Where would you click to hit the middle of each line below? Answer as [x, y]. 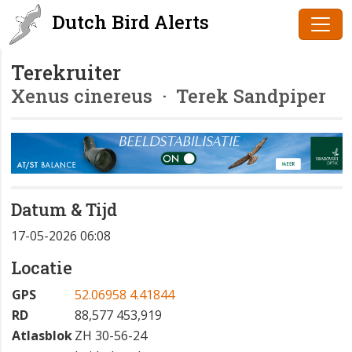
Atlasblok [42, 336]
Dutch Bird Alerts [128, 22]
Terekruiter [66, 73]
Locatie [42, 268]
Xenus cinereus [82, 95]
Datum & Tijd [64, 210]
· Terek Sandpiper [239, 95]
